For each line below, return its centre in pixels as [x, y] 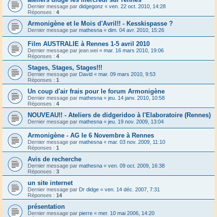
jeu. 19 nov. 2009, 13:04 [136, 121]
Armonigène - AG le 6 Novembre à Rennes [91, 135]
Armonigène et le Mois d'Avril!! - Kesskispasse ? [100, 23]
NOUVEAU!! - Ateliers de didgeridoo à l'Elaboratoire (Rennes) [119, 115]
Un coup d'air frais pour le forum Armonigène [96, 91]
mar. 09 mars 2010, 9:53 [127, 74]
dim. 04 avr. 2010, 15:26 [136, 30]
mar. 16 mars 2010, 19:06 [134, 50]
